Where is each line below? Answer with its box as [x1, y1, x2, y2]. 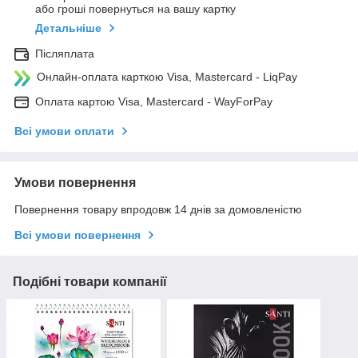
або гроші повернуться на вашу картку [35, 2, 236, 16]
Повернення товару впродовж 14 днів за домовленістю [14, 203, 302, 217]
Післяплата [35, 47, 94, 61]
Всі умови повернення [14, 229, 141, 242]
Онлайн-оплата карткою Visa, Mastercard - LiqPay [37, 70, 297, 84]
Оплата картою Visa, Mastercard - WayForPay [35, 95, 272, 109]
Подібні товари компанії [13, 275, 167, 289]
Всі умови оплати [14, 125, 114, 138]
